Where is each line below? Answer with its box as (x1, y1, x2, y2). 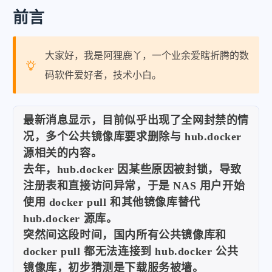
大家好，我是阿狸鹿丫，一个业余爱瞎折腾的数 (45, 50, 249, 60)
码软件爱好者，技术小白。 (45, 70, 161, 80)
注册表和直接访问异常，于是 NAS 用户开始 (23, 180, 245, 192)
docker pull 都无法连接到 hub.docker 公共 (23, 245, 239, 257)
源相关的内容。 (23, 147, 103, 159)
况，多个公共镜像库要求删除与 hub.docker (23, 131, 242, 143)
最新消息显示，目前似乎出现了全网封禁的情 (23, 114, 250, 126)
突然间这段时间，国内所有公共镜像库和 (23, 229, 226, 241)
